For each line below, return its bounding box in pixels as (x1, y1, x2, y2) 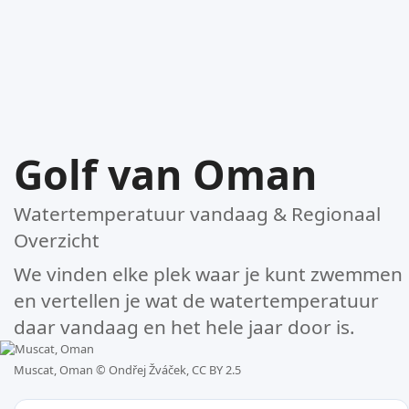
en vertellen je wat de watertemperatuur (14, 287, 379, 313)
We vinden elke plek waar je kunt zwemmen (14, 260, 403, 287)
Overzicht (14, 226, 100, 253)
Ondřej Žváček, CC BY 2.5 (109, 362, 241, 379)
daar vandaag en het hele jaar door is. (14, 313, 355, 340)
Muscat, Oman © (14, 362, 109, 379)
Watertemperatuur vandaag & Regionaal (14, 200, 381, 226)
